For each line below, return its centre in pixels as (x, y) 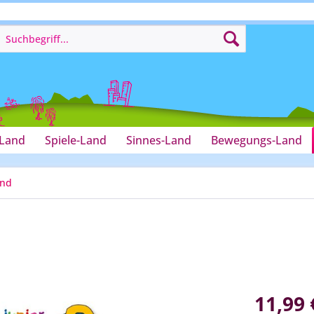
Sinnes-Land (159, 140)
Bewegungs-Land (257, 140)
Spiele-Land (76, 140)
